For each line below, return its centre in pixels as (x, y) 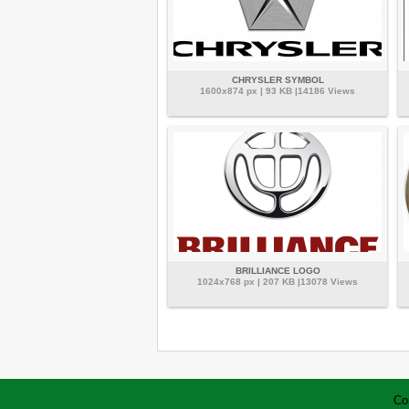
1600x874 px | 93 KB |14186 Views (278, 91)
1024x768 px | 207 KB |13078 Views (278, 282)
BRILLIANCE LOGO (278, 271)
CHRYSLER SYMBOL (278, 80)
